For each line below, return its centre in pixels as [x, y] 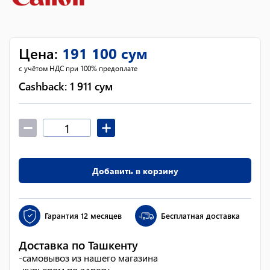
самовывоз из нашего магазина [90, 258]
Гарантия [61, 215]
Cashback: [44, 86]
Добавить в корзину [135, 171]
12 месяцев [101, 215]
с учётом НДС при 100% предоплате [78, 68]
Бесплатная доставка [200, 215]
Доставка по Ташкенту [78, 245]
